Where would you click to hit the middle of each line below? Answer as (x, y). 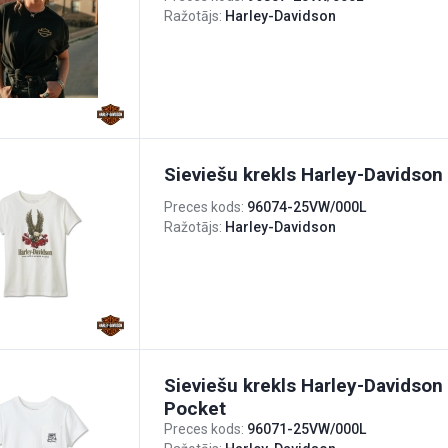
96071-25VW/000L (306, 429)
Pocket (195, 408)
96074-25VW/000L (306, 207)
